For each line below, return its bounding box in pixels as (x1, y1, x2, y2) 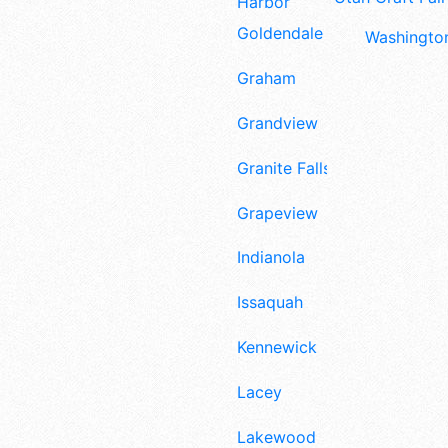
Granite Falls (237, 157, 331, 178)
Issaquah (237, 292, 303, 313)
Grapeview (237, 202, 318, 223)
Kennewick (237, 337, 317, 358)
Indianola (237, 247, 305, 268)
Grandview (237, 113, 318, 134)
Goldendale (237, 23, 323, 44)
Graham (237, 68, 296, 89)
